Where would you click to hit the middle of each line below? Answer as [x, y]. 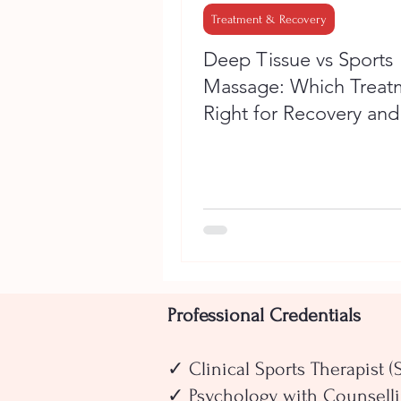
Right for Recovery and [301, 113]
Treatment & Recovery [269, 19]
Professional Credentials [264, 315]
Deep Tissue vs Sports [298, 59]
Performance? [263, 140]
